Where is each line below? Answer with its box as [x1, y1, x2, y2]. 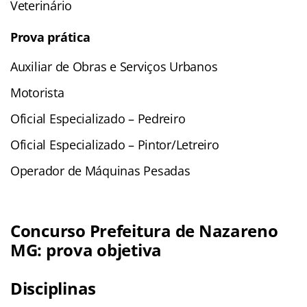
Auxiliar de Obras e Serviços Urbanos [10, 58, 218, 75]
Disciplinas [10, 276, 97, 299]
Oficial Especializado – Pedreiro [10, 110, 186, 127]
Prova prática [10, 28, 90, 45]
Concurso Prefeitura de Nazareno [10, 219, 278, 242]
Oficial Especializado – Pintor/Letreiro [10, 136, 219, 153]
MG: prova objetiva [10, 238, 162, 261]
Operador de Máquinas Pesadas [10, 162, 191, 179]
